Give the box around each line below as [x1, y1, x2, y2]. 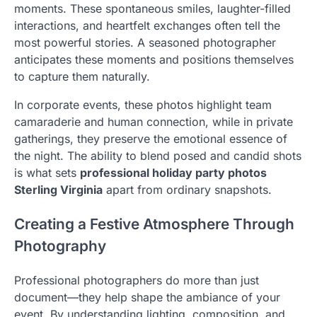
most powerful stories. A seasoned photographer [14, 35, 276, 50]
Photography [14, 237, 106, 255]
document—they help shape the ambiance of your [14, 290, 280, 304]
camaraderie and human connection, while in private [14, 115, 293, 129]
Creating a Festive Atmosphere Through [14, 215, 294, 234]
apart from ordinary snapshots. [103, 183, 272, 197]
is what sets [14, 166, 80, 180]
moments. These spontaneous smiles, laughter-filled [14, 1, 291, 16]
